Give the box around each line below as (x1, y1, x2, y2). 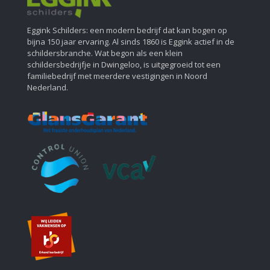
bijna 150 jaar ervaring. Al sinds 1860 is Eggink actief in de (27, 36, 234, 48)
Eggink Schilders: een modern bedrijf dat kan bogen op (27, 25, 227, 36)
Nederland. (27, 82, 68, 93)
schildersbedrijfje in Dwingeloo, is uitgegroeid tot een (27, 59, 221, 71)
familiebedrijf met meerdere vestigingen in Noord (27, 71, 207, 82)
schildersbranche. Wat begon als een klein (27, 48, 183, 59)
